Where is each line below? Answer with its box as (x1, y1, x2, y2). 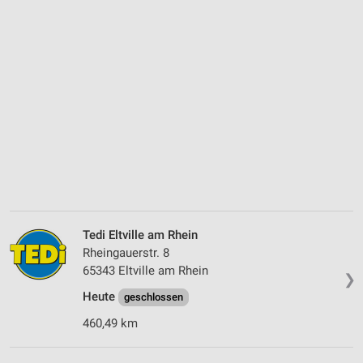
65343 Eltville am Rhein (83, 263, 208, 279)
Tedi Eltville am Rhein (83, 228, 198, 243)
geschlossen (124, 291, 183, 304)
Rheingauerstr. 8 (83, 246, 169, 261)
